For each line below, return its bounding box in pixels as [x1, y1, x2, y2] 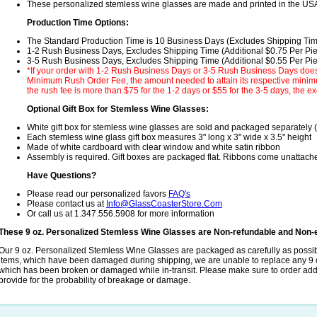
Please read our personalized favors [27, 189, 168, 200]
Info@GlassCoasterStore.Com [106, 199, 222, 209]
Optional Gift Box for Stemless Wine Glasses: [27, 104, 209, 115]
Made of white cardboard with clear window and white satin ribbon [27, 142, 280, 153]
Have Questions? [27, 171, 96, 181]
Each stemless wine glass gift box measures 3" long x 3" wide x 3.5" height [27, 132, 311, 143]
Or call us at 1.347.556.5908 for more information [27, 209, 214, 219]
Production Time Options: [27, 18, 129, 28]
